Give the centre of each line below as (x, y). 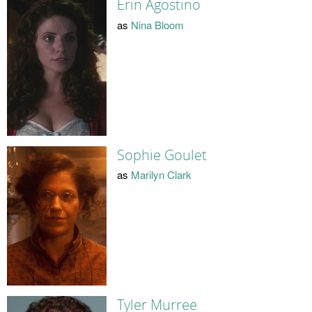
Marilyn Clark (161, 175)
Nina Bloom (157, 24)
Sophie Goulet (162, 155)
